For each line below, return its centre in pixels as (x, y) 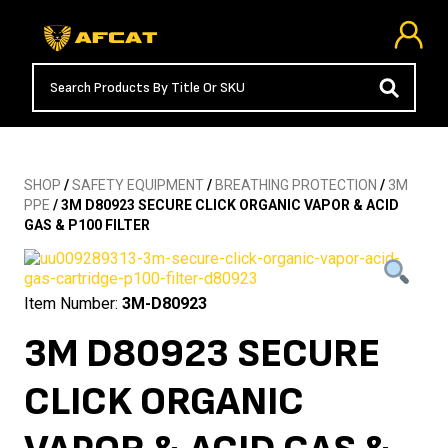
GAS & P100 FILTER (87, 225)
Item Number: (73, 304)
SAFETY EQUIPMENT (138, 185)
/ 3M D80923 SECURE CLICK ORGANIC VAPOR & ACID (224, 205)
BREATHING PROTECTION (296, 185)
